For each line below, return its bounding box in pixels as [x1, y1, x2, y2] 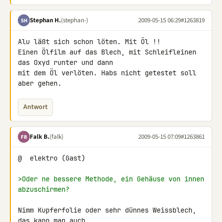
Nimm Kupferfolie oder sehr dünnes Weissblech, [18, 206, 196, 215]
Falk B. [30, 132, 50, 141]
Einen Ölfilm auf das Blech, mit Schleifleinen [18, 48, 196, 56]
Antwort [23, 102, 48, 112]
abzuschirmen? [18, 185, 69, 194]
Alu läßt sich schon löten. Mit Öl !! [18, 37, 161, 46]
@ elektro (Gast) [18, 154, 85, 163]
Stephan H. [30, 15, 61, 25]
